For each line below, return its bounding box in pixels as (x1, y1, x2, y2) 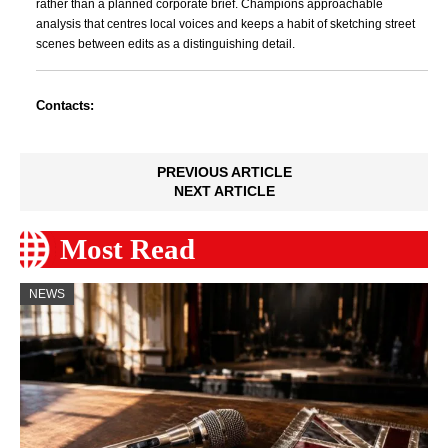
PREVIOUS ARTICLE (156, 164, 292, 181)
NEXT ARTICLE (173, 183, 275, 200)
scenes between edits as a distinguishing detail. (36, 37, 295, 52)
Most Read (60, 233, 195, 266)
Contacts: (36, 98, 94, 114)
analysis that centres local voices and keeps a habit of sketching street (36, 17, 415, 32)
